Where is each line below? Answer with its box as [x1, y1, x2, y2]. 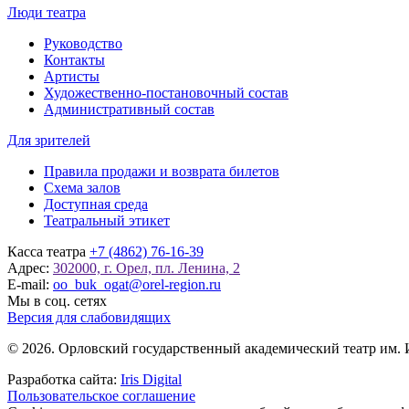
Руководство [44, 35, 122, 51]
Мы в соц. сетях [7, 292, 107, 309]
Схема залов [44, 179, 121, 195]
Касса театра [7, 243, 89, 259]
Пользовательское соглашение [7, 387, 195, 404]
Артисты [44, 68, 100, 84]
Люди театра [7, 4, 86, 20]
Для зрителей [7, 131, 90, 148]
